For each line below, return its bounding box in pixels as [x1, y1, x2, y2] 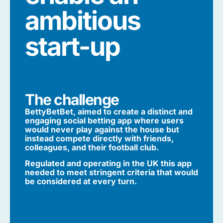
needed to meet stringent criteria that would [25, 167, 198, 178]
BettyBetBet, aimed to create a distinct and [25, 107, 193, 117]
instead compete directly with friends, [25, 133, 174, 144]
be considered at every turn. [25, 176, 137, 187]
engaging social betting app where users [25, 115, 184, 126]
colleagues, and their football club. [25, 142, 159, 153]
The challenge [25, 91, 119, 109]
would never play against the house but [25, 124, 179, 135]
